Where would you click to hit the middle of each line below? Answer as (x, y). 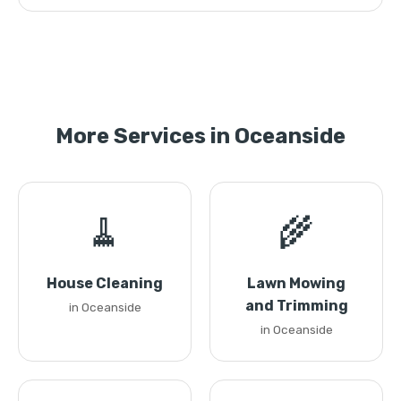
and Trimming (296, 306)
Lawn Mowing (296, 283)
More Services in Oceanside (200, 136)
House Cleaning (105, 283)
